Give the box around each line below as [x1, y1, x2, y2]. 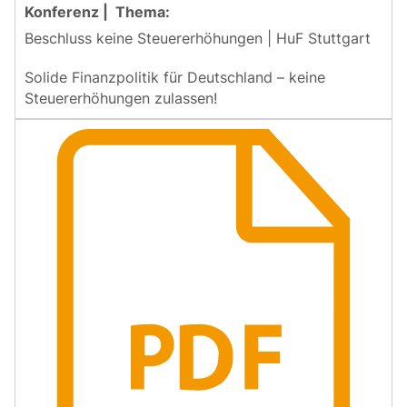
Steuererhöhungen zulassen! [25, 88, 217, 107]
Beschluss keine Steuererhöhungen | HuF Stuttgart [25, 28, 371, 47]
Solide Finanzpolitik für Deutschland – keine [25, 67, 325, 86]
